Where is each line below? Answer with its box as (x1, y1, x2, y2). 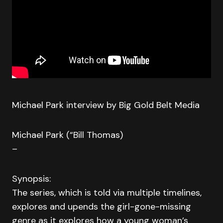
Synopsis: (12, 173, 51, 185)
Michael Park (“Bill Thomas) (12, 129, 123, 141)
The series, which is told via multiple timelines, (12, 187, 202, 199)
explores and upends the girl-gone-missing (12, 201, 191, 213)
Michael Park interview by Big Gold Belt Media (12, 99, 200, 111)
